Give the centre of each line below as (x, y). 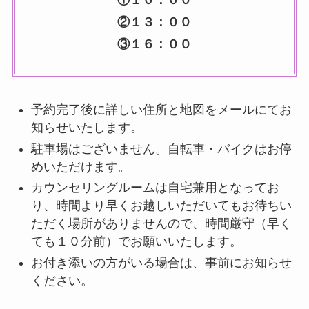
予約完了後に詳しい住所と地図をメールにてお (161, 110)
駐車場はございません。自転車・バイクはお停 (161, 149)
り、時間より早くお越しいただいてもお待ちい (161, 206)
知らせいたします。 (87, 128)
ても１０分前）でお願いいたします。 (136, 242)
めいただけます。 (80, 167)
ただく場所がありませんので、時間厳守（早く (161, 224)
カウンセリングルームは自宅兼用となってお (155, 188)
